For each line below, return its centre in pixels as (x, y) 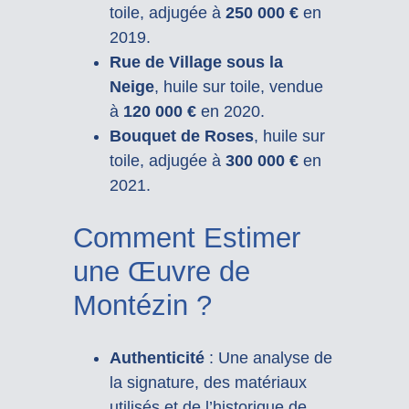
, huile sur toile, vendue (238, 86)
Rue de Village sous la (196, 62)
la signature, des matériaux (208, 383)
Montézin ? (142, 306)
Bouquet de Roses (181, 136)
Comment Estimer (186, 238)
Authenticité (157, 358)
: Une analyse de (268, 358)
